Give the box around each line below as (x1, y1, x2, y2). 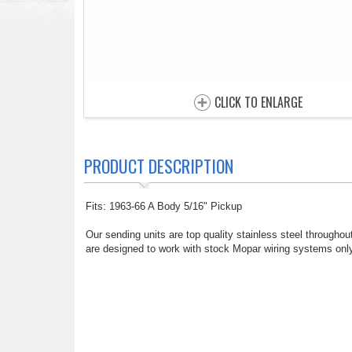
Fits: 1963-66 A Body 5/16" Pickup (85, 200, 242, 212)
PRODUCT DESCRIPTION (83, 153, 233, 178)
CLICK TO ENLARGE (214, 93, 302, 112)
